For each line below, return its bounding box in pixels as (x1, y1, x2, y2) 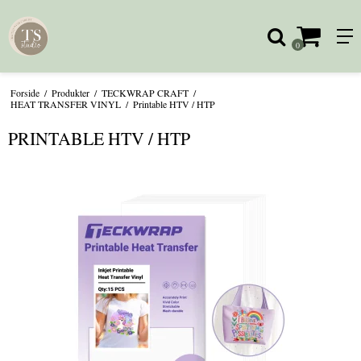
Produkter (51, 85, 89, 99)
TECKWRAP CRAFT (101, 85, 189, 99)
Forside (10, 85, 39, 99)
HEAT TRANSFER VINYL (10, 97, 121, 110)
